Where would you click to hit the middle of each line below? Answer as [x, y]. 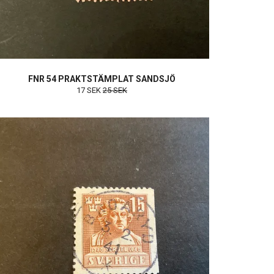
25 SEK [115, 91]
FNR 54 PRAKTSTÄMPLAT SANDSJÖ [102, 79]
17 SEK [90, 91]
